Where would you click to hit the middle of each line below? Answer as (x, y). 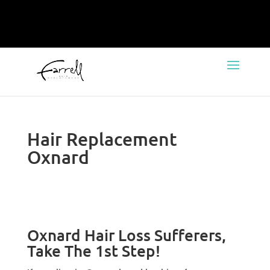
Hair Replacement (102, 139)
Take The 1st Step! (93, 250)
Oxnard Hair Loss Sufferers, (126, 235)
